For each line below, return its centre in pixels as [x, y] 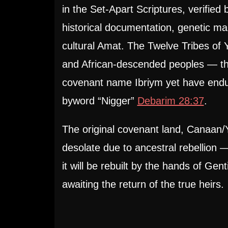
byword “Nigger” [99, 101]
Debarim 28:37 [170, 101]
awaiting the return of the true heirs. [143, 184]
